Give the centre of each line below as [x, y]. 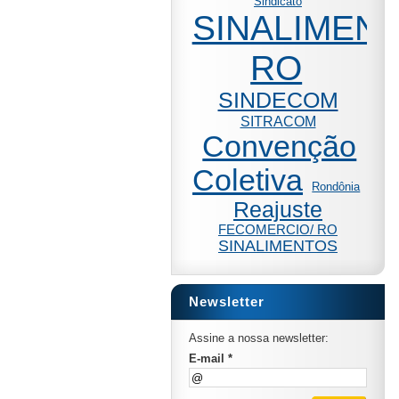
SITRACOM [278, 121]
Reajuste [278, 210]
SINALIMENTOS [278, 246]
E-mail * [211, 358]
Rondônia [336, 187]
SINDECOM [278, 100]
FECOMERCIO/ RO [278, 230]
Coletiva [248, 180]
